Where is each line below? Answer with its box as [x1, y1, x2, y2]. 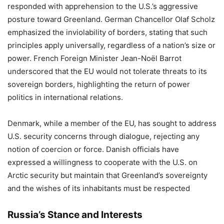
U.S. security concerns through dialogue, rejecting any [7, 131, 199, 141]
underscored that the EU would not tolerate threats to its [7, 66, 207, 76]
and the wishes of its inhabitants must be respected [7, 183, 190, 193]
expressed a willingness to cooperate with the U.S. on [7, 157, 197, 167]
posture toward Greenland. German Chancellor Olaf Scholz [7, 14, 215, 24]
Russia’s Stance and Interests [7, 209, 142, 220]
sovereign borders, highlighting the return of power [7, 79, 190, 89]
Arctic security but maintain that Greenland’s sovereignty [7, 170, 207, 180]
